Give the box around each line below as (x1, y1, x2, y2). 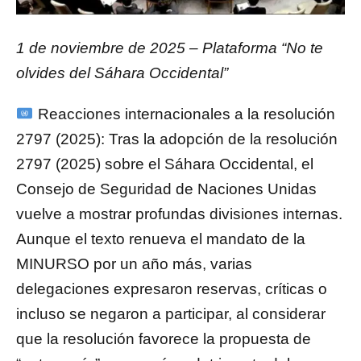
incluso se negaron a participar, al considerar (16, 305, 326, 323)
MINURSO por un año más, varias (16, 255, 252, 273)
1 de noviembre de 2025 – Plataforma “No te (16, 39, 323, 57)
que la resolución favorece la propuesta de (16, 330, 311, 348)
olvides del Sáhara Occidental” (16, 64, 228, 82)
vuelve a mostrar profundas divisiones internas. (16, 205, 342, 223)
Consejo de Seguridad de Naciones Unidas (16, 180, 317, 198)
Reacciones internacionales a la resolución (33, 106, 335, 123)
